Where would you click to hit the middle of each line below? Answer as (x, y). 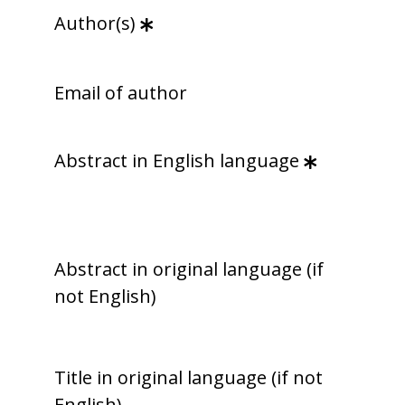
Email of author (121, 93)
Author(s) (95, 24)
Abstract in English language (177, 161)
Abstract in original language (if (189, 269)
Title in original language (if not (188, 378)
